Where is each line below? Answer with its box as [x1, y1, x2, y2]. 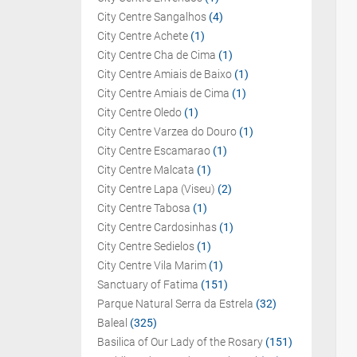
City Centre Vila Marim [97, 259, 206, 272]
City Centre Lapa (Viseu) [97, 182, 215, 195]
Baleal [97, 316, 127, 329]
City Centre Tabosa [97, 202, 190, 214]
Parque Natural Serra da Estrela [97, 297, 253, 310]
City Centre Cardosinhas [97, 221, 217, 233]
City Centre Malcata [97, 163, 194, 176]
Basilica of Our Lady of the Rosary [97, 335, 263, 348]
